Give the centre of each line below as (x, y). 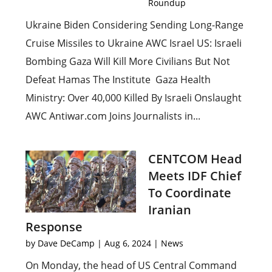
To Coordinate (190, 193)
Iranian (170, 210)
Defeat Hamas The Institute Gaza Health (118, 80)
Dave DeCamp (66, 243)
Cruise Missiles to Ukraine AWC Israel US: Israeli (134, 43)
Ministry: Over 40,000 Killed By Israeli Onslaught (134, 98)
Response (54, 227)
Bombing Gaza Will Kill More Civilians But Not (128, 61)
